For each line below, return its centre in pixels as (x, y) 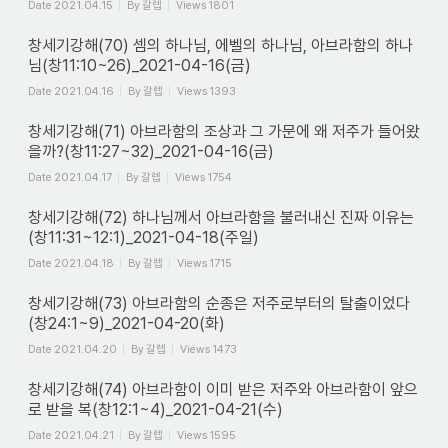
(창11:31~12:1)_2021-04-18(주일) (143, 237)
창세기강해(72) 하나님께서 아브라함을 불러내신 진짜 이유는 (221, 217)
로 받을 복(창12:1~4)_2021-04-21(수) (155, 409)
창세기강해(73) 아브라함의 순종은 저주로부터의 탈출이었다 (219, 303)
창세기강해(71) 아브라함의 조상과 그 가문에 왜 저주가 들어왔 (224, 131)
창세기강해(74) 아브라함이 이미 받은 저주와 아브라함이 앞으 (223, 389)
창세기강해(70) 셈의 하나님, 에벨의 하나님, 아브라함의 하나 (220, 45)
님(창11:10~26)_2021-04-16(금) (139, 65)
